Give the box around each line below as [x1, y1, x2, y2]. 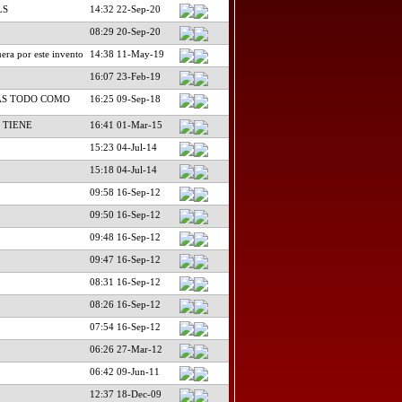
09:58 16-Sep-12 [89, 186, 161, 197]
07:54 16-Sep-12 [89, 320, 161, 332]
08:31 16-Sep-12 [89, 275, 161, 287]
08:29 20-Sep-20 [89, 25, 161, 37]
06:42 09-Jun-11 [89, 365, 160, 377]
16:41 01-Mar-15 [89, 118, 162, 130]
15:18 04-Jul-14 [89, 163, 157, 175]
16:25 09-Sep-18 [89, 92, 161, 104]
